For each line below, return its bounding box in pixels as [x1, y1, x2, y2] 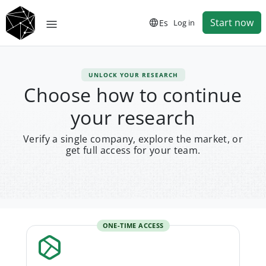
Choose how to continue [24, 82, 242, 107]
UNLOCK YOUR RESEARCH [88, 71, 178, 79]
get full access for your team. [65, 144, 201, 157]
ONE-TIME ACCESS [102, 221, 164, 230]
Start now [210, 16, 254, 30]
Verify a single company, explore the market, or [23, 132, 243, 145]
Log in [173, 17, 195, 28]
